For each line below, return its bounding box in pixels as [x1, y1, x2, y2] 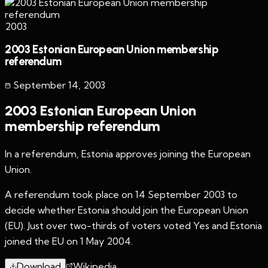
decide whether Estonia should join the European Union [5, 203, 248, 216]
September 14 [13, 78, 78, 91]
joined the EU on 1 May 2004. [5, 234, 133, 247]
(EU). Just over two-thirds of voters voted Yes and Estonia [5, 219, 262, 232]
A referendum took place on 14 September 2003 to [5, 188, 237, 200]
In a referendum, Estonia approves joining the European [5, 147, 251, 160]
